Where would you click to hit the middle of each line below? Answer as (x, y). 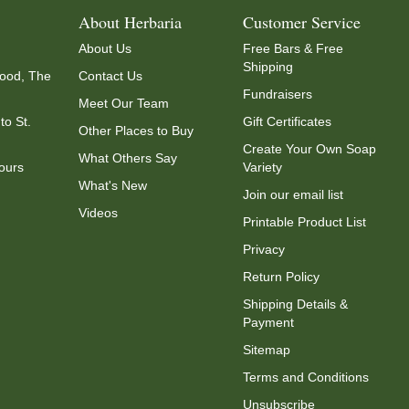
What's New (112, 185)
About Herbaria (130, 22)
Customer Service (302, 22)
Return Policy (282, 277)
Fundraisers (278, 94)
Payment (269, 322)
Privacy (264, 249)
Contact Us (110, 76)
